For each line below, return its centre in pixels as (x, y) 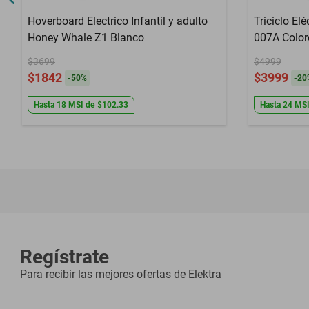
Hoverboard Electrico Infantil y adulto (118, 21)
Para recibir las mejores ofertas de (103, 274)
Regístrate (64, 257)
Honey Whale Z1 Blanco (86, 38)
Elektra (205, 274)
